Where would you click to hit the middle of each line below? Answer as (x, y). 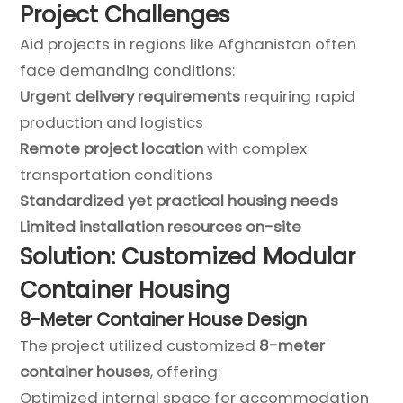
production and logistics (112, 122)
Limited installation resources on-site (161, 226)
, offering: (186, 371)
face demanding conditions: (128, 70)
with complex (255, 148)
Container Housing (125, 290)
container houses (85, 371)
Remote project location (112, 148)
